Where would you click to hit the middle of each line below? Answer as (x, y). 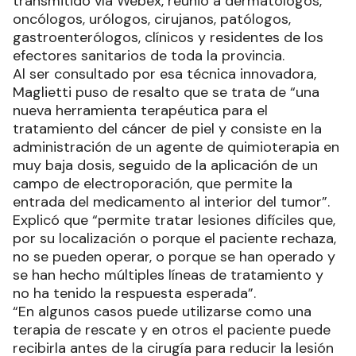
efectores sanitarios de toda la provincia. (149, 56)
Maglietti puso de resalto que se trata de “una (166, 92)
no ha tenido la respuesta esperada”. (134, 293)
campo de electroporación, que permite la (153, 184)
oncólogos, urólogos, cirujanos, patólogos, (152, 19)
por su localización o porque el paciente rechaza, (174, 238)
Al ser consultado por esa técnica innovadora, (164, 74)
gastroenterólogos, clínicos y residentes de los (168, 37)
